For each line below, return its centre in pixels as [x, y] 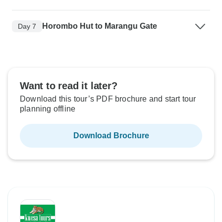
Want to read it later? [69, 86]
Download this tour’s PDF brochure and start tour [108, 99]
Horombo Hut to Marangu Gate [100, 26]
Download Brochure [111, 136]
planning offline [48, 109]
